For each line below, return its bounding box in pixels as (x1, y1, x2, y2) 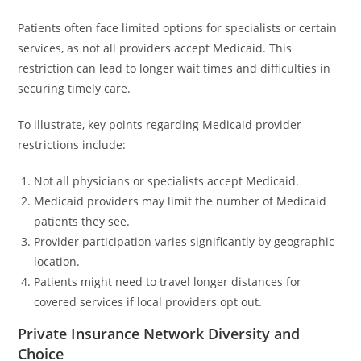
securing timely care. (18, 81, 131, 96)
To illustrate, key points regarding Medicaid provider (18, 117, 302, 132)
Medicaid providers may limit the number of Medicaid (34, 193, 327, 209)
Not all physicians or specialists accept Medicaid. (34, 173, 300, 189)
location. (34, 254, 81, 269)
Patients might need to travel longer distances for (34, 274, 302, 289)
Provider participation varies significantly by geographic (34, 234, 335, 249)
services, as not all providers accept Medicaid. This (18, 40, 293, 56)
